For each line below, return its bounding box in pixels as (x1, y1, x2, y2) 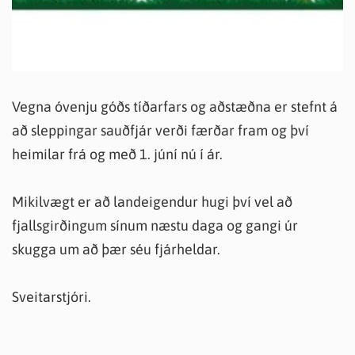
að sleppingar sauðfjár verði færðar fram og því (12, 121, 309, 139)
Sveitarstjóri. (12, 288, 91, 305)
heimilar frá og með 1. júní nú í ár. (12, 145, 223, 162)
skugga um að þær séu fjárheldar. (12, 240, 220, 258)
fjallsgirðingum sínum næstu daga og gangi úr (12, 216, 298, 234)
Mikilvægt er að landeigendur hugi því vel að (12, 193, 292, 210)
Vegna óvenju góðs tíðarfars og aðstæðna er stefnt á (12, 97, 338, 115)
